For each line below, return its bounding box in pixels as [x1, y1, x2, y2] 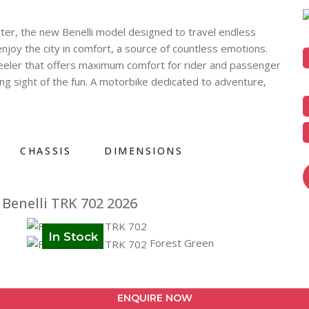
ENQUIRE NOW [117, 292, 192, 305]
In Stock [48, 229, 98, 243]
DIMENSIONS [104, 144, 183, 157]
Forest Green [147, 235, 214, 250]
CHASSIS [20, 144, 72, 157]
